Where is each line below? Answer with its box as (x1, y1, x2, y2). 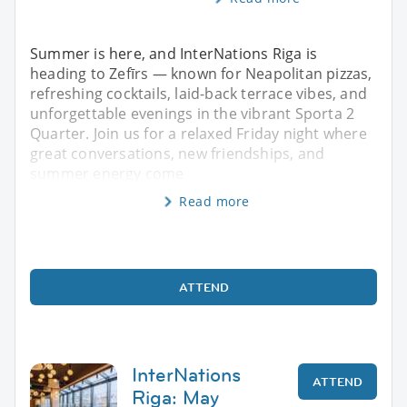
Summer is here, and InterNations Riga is (30, 43, 318, 64)
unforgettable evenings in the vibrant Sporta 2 (30, 103, 355, 124)
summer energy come (30, 163, 184, 184)
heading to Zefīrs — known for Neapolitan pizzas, (30, 63, 372, 84)
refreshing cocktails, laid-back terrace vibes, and (30, 83, 368, 104)
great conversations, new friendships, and (30, 143, 325, 164)
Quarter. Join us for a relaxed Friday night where (30, 123, 367, 144)
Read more (179, 192, 250, 210)
